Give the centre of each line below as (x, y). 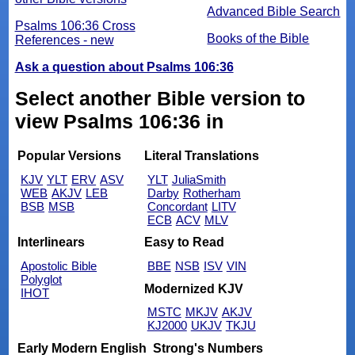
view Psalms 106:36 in (119, 122)
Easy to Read (184, 242)
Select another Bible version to (160, 99)
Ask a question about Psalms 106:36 (124, 67)
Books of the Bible (258, 39)
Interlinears (52, 242)
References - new (64, 40)
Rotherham (212, 193)
